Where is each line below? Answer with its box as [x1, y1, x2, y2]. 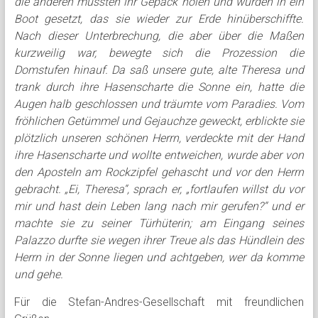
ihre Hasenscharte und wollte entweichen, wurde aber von [13, 148, 305, 162]
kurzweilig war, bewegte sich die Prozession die [13, 46, 305, 60]
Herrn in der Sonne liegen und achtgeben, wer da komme [13, 251, 305, 264]
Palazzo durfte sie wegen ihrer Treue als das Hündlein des [13, 234, 305, 247]
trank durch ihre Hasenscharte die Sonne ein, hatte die [13, 80, 305, 94]
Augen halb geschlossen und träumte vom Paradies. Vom [13, 97, 305, 111]
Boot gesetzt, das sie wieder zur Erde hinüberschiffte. [13, 12, 305, 26]
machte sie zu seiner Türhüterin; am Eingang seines [13, 216, 305, 230]
